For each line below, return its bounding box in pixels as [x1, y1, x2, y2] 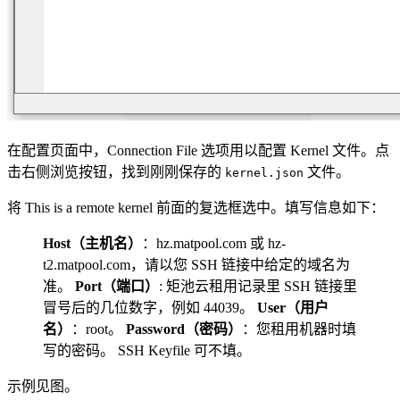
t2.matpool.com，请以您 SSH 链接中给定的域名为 [43, 257, 350, 273]
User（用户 [257, 300, 329, 316]
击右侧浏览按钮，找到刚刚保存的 [7, 164, 225, 180]
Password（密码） [126, 321, 242, 337]
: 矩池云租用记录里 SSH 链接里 [159, 279, 357, 295]
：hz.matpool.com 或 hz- [142, 236, 286, 252]
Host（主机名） [43, 236, 142, 252]
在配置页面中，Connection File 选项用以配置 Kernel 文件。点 [7, 143, 389, 159]
